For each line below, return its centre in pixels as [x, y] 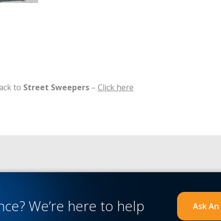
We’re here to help [87, 206]
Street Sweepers [56, 87]
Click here [115, 87]
